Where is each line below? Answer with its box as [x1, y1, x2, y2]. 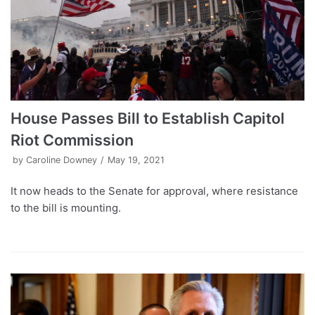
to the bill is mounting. [11, 200, 121, 214]
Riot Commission [11, 130, 134, 149]
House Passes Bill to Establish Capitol [11, 108, 285, 127]
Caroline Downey [26, 154, 97, 165]
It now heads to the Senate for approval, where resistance [11, 184, 298, 198]
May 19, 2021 [108, 154, 165, 165]
